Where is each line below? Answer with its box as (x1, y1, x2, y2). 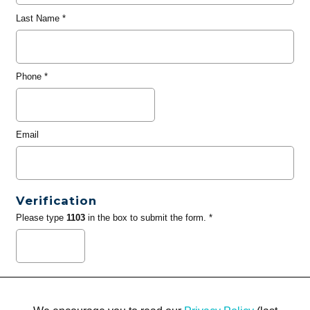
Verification (15, 194, 97, 208)
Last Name (15, 12, 60, 24)
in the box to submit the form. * (84, 212, 212, 224)
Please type (15, 212, 66, 224)
